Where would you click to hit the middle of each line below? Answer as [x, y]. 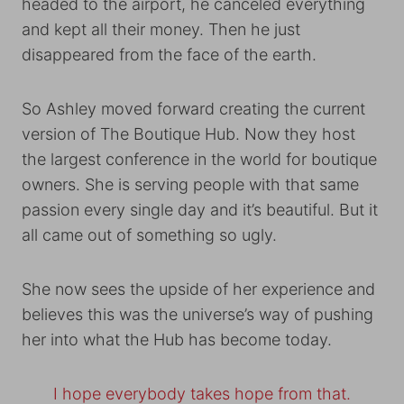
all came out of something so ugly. [151, 235]
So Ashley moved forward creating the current [193, 109]
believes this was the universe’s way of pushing [197, 314]
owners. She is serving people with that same [190, 184]
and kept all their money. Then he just [161, 29]
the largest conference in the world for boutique [199, 159]
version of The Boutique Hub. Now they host [188, 134]
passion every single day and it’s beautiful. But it [200, 210]
